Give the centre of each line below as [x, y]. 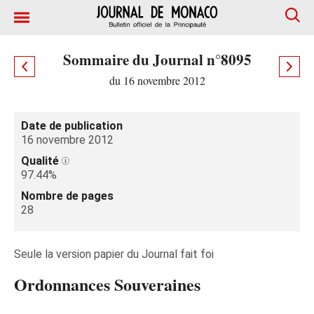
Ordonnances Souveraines [107, 284]
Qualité [41, 161]
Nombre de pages [67, 196]
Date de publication [72, 126]
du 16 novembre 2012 [157, 80]
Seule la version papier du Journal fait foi [114, 254]
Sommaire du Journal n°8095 [157, 60]
